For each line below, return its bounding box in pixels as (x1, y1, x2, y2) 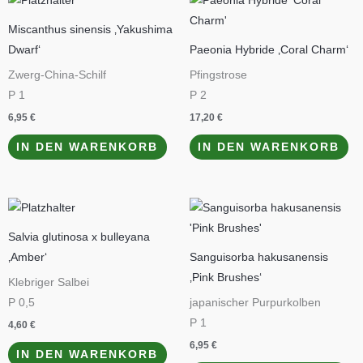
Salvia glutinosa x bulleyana (8, 230, 150, 243)
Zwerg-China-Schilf (8, 69, 106, 82)
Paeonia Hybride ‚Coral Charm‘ (190, 43, 348, 56)
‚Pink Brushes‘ (190, 271, 262, 284)
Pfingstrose (190, 69, 247, 82)
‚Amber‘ (8, 250, 47, 263)
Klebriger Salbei (8, 276, 89, 289)
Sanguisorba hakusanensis (190, 250, 328, 263)
